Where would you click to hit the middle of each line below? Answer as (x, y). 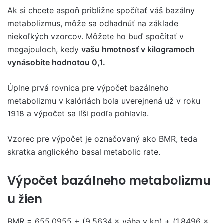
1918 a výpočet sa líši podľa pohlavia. (78, 113)
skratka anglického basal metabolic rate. (84, 152)
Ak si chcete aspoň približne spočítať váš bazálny (101, 10)
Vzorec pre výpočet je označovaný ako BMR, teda (102, 139)
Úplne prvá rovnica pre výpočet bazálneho (88, 88)
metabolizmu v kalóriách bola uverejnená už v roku (104, 101)
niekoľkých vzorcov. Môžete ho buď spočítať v (96, 36)
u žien (25, 199)
